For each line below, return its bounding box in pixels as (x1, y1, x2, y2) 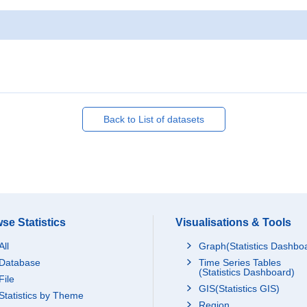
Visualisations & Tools (175, 217, 291, 228)
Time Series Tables (199, 257, 281, 268)
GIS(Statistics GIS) (199, 283, 280, 294)
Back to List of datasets (103, 114, 204, 125)
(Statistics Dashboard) (199, 267, 295, 278)
